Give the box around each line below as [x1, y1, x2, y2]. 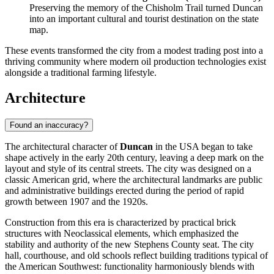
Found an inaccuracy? [10, 120, 88, 130]
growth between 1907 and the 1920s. [5, 196, 148, 207]
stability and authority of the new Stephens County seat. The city [5, 239, 254, 250]
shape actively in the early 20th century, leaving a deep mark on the [5, 152, 264, 163]
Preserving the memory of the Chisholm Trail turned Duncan [29, 2, 263, 13]
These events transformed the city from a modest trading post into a [5, 45, 263, 56]
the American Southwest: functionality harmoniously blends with [5, 261, 254, 272]
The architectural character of [5, 141, 120, 152]
